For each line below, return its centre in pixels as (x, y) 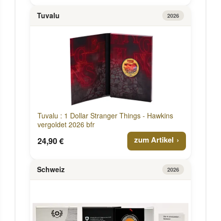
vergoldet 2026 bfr (66, 124)
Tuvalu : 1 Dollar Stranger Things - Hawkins (105, 115)
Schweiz (51, 169)
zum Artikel (154, 139)
